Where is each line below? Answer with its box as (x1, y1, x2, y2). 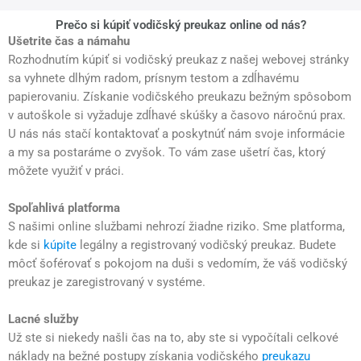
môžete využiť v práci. (8, 163, 124, 178)
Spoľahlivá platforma (8, 200, 120, 215)
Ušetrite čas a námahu (8, 33, 130, 48)
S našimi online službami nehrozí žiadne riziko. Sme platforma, (8, 218, 345, 234)
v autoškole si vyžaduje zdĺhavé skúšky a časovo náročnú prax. (8, 107, 346, 122)
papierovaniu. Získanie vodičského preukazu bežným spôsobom (8, 89, 351, 104)
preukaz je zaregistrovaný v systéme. (8, 274, 205, 289)
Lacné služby (8, 312, 79, 327)
